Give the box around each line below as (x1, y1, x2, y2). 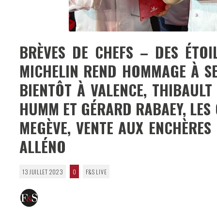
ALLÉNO (19, 135, 66, 158)
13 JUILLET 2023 (22, 167, 63, 176)
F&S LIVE (85, 167, 107, 176)
